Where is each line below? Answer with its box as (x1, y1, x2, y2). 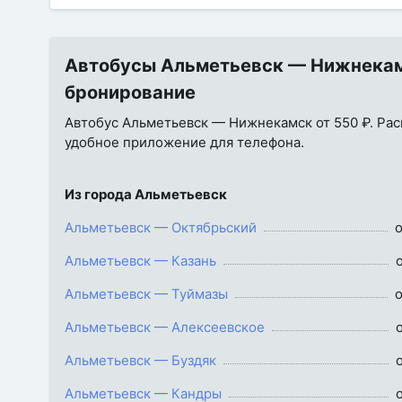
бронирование (65, 82, 196, 103)
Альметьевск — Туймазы (65, 285, 228, 302)
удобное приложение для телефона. (65, 134, 304, 151)
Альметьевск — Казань (65, 252, 216, 269)
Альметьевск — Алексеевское (65, 319, 265, 336)
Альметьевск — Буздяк (65, 352, 216, 369)
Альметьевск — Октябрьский (65, 219, 257, 236)
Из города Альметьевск (65, 186, 227, 203)
